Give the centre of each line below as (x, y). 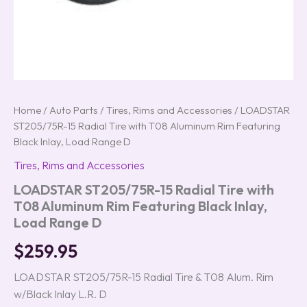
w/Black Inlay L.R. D (60, 294)
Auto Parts (74, 110)
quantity (32, 12)
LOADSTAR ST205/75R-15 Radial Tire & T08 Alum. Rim (144, 277)
